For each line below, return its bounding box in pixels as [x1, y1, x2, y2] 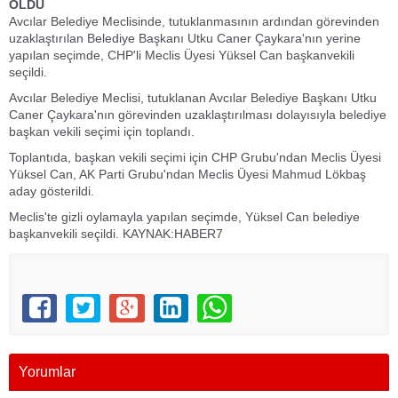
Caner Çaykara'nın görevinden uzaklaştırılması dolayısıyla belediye [9, 107, 386, 123]
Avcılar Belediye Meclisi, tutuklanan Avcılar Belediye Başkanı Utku [9, 91, 377, 106]
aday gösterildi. [9, 184, 94, 199]
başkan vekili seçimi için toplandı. [9, 124, 195, 139]
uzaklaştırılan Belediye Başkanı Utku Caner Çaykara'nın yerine [9, 31, 361, 46]
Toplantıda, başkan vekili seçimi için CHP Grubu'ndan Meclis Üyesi [9, 150, 381, 165]
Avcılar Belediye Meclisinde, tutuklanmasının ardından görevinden [9, 14, 379, 29]
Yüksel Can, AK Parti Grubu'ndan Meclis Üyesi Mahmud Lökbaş [9, 167, 366, 182]
